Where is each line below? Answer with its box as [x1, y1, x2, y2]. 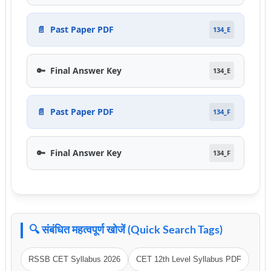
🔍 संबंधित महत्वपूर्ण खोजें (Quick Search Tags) [28, 225, 223, 236]
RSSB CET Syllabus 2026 [28, 255, 120, 264]
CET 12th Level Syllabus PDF [135, 255, 241, 264]
